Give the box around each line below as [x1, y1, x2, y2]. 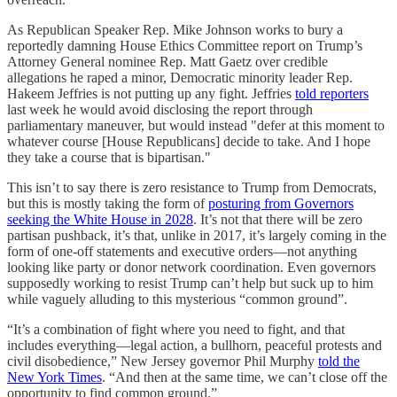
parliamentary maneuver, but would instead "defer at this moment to [7, 117, 385, 133]
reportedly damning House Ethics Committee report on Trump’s [7, 37, 362, 53]
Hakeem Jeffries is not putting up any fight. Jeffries [7, 85, 295, 101]
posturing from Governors [208, 195, 354, 211]
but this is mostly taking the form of [7, 195, 208, 211]
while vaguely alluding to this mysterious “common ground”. [7, 291, 347, 307]
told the [318, 353, 360, 369]
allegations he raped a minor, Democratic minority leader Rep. [7, 69, 353, 85]
